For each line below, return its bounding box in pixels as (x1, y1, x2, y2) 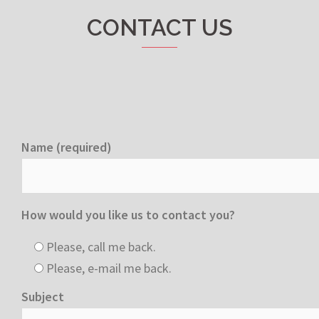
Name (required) (21, 156, 112, 173)
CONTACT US (86, 31, 233, 58)
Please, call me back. (46, 256, 156, 273)
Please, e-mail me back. (46, 277, 172, 294)
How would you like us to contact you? (21, 224, 235, 241)
